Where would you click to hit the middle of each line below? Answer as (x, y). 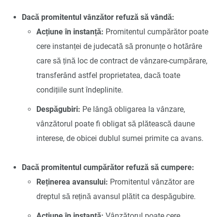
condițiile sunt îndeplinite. (80, 90)
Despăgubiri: (58, 109)
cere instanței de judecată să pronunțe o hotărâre (119, 46)
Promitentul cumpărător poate (156, 31)
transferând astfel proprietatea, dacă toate (108, 75)
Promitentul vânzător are (151, 182)
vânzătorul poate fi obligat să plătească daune (116, 124)
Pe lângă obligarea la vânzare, (133, 109)
